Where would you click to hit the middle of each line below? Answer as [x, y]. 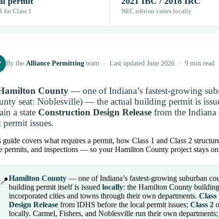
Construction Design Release [95, 112]
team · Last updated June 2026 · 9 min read [149, 64]
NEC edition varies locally [156, 11]
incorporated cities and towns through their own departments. [104, 196]
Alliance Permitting [55, 64]
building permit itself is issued [55, 187]
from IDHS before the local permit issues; [124, 205]
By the [16, 64]
